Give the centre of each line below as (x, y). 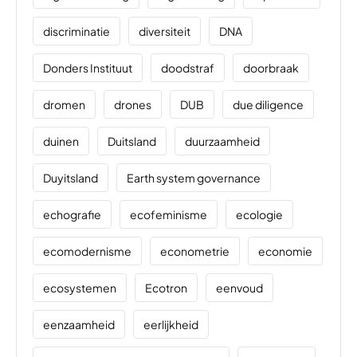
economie (285, 251)
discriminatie (76, 31)
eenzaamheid (79, 324)
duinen (61, 141)
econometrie (195, 251)
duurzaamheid (222, 141)
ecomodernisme (87, 251)
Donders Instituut (88, 67)
